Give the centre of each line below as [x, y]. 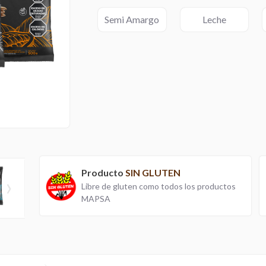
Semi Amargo [132, 20]
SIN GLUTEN [153, 172]
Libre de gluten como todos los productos [159, 186]
